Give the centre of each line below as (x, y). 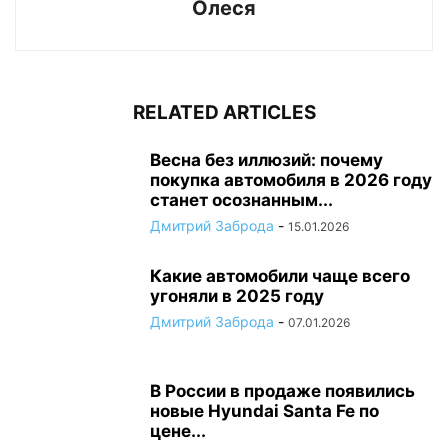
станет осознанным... (241, 200)
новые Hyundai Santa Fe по (264, 411)
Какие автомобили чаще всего (280, 276)
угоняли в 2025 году (237, 296)
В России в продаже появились (282, 391)
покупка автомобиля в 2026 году (291, 180)
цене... (178, 431)
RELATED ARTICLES (224, 112)
